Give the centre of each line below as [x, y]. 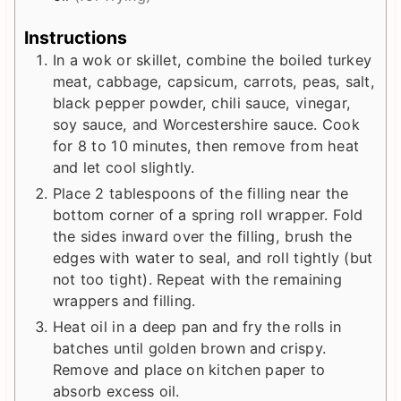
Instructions [75, 38]
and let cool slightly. [124, 168]
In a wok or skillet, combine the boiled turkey [212, 60]
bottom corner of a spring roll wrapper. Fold [208, 215]
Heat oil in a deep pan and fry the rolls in [197, 327]
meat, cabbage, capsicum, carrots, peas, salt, [213, 82]
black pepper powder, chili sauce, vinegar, [202, 103]
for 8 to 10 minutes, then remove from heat [206, 146]
